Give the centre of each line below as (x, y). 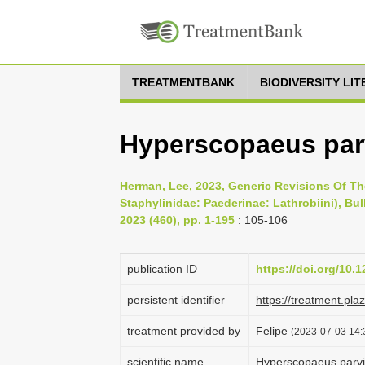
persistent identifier (176, 300)
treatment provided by (184, 331)
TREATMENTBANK (183, 82)
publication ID (162, 269)
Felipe (273, 331)
